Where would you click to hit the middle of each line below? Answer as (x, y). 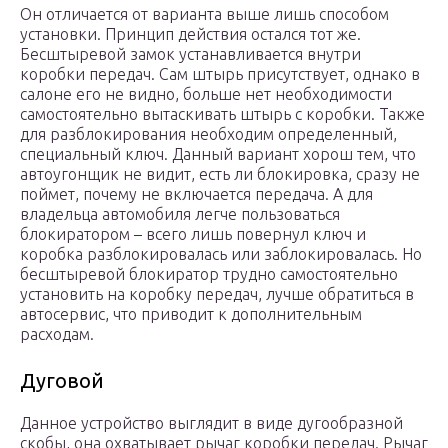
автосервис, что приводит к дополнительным (191, 314)
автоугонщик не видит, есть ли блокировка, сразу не (220, 174)
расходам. (57, 334)
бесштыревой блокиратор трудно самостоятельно (209, 274)
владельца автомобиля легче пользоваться (180, 214)
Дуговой (62, 381)
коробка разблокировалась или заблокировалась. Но (221, 254)
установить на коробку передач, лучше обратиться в (217, 294)
